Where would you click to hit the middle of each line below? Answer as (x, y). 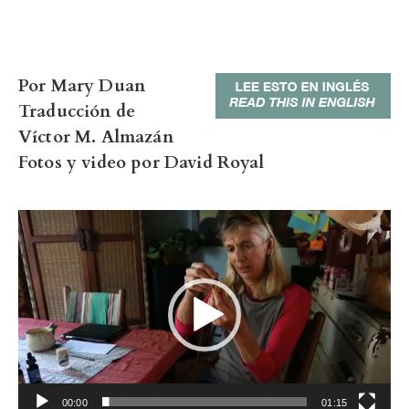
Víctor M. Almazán (96, 137)
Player (40, 247)
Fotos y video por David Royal (142, 163)
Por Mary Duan (82, 86)
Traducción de (77, 111)
